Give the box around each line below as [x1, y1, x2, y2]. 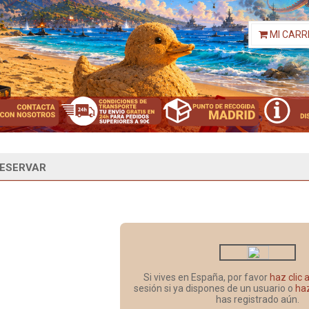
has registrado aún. [216, 293, 300, 305]
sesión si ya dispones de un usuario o [134, 282, 296, 294]
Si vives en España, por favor [143, 271, 270, 283]
